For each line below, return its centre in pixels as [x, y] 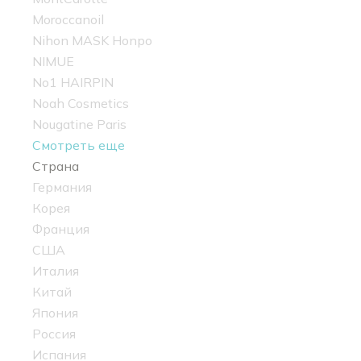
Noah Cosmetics [81, 104]
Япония [55, 313]
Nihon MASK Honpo [92, 41]
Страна [56, 166]
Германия [62, 187]
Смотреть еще [79, 145]
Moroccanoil [68, 20]
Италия [56, 271]
